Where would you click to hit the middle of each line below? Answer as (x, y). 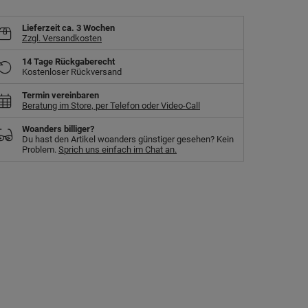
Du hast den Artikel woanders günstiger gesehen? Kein (128, 139)
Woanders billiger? (58, 129)
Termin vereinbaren (60, 95)
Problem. (40, 150)
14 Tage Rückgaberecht (68, 62)
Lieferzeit (42, 28)
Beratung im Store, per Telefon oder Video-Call (111, 106)
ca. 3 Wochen (88, 28)
